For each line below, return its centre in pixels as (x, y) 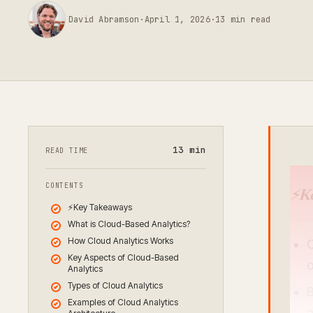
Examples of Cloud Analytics (123, 302)
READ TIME (67, 151)
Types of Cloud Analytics (115, 285)
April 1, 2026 (177, 20)
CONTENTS (65, 185)
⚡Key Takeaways (100, 207)
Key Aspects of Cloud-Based (123, 257)
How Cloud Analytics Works (121, 241)
